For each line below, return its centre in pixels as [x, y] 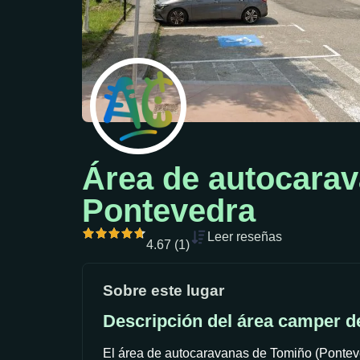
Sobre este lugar [164, 290]
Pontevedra [169, 210]
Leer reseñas [245, 236]
